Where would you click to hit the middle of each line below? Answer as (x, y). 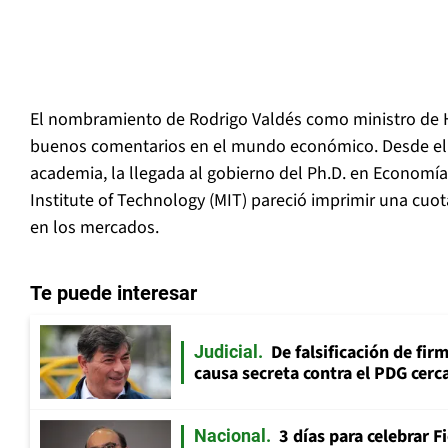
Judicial (226, 351)
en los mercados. (94, 228)
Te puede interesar (113, 293)
